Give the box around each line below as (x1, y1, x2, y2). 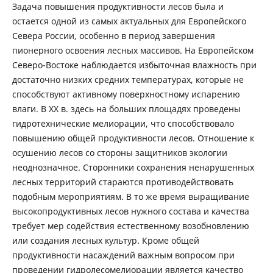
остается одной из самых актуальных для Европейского (12, 15, 246, 27)
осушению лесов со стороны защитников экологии (12, 146, 227, 158)
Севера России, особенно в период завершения (12, 29, 215, 41)
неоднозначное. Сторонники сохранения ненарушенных (12, 161, 254, 173)
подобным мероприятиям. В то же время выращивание (12, 190, 249, 202)
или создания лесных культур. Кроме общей (12, 234, 199, 246)
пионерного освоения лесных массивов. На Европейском (12, 44, 253, 56)
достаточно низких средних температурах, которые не (12, 73, 244, 85)
